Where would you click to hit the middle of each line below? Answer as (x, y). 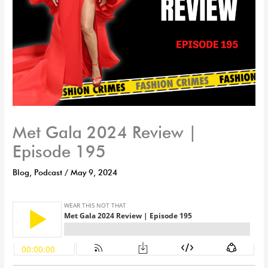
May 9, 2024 (94, 172)
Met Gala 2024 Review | (105, 132)
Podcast (48, 172)
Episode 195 (60, 151)
